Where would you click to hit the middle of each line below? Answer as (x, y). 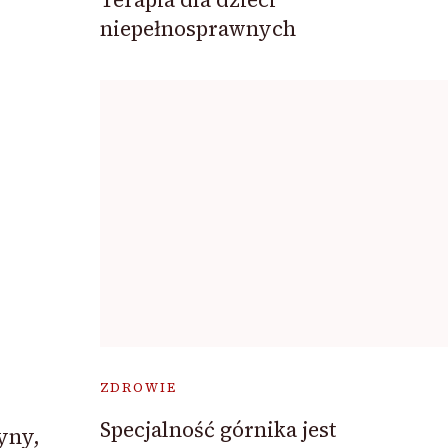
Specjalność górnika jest (217, 429)
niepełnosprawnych (197, 28)
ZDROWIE (138, 387)
